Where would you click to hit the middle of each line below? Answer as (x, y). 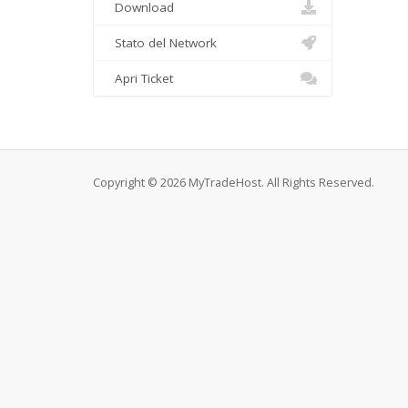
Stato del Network (162, 43)
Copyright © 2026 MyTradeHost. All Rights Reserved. (234, 183)
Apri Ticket (140, 78)
